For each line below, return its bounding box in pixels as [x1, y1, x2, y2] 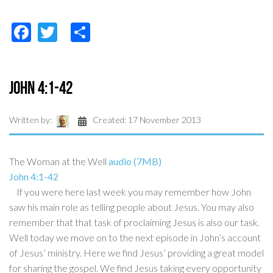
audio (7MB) [108, 155, 161, 168]
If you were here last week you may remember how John [9, 186, 251, 198]
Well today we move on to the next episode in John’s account [9, 232, 261, 244]
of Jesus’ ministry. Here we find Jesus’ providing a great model [9, 247, 264, 259]
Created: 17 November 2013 [93, 115, 201, 126]
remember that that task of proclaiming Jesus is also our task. [9, 216, 260, 229]
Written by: [9, 115, 54, 126]
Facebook [31, 18, 112, 42]
